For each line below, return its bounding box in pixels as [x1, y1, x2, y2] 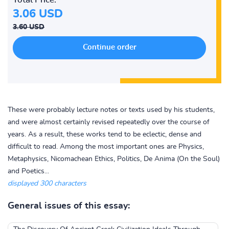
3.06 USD [13, 8, 63, 19]
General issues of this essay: [8, 201, 130, 211]
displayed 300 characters [8, 180, 86, 187]
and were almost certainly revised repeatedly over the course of [8, 119, 210, 126]
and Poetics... [8, 168, 49, 175]
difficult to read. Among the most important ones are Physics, [8, 143, 204, 150]
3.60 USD [13, 24, 44, 31]
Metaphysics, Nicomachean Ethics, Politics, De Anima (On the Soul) [8, 155, 220, 163]
